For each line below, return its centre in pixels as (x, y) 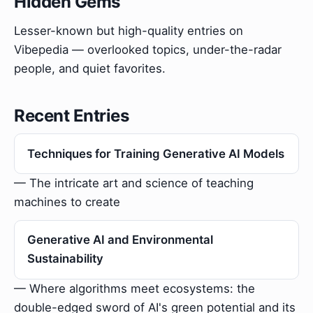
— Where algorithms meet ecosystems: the (134, 288)
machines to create (67, 202)
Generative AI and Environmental (120, 240)
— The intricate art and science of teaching (134, 183)
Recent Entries (72, 116)
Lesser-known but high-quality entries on (129, 31)
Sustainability (65, 259)
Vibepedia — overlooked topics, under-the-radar (148, 50)
